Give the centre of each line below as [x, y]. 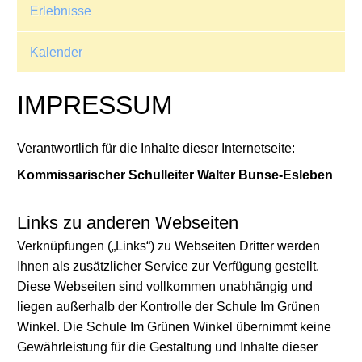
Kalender [56, 52]
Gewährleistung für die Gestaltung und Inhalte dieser [167, 347]
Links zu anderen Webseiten [128, 222]
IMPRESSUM [95, 105]
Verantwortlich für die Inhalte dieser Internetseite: [156, 148]
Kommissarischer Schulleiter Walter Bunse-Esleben [175, 175]
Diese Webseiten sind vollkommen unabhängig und [165, 286]
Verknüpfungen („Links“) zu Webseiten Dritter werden [168, 246]
